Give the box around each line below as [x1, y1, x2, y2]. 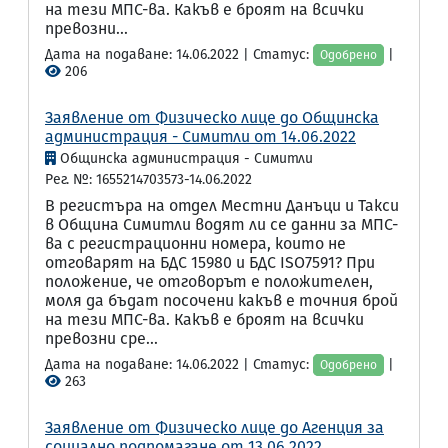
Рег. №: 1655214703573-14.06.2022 [45, 171, 252, 188]
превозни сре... [45, 329, 158, 348]
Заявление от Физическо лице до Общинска [45, 108, 379, 127]
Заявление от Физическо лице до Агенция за [45, 418, 384, 437]
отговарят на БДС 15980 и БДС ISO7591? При [45, 253, 375, 272]
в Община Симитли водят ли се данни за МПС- [45, 215, 398, 234]
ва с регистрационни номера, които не [45, 234, 346, 253]
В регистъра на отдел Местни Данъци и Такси [45, 196, 399, 215]
